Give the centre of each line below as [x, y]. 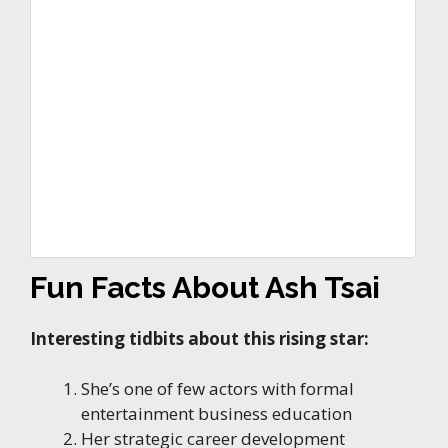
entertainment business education [216, 414]
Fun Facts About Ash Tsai [205, 287]
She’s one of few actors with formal [217, 389]
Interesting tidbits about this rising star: [199, 338]
